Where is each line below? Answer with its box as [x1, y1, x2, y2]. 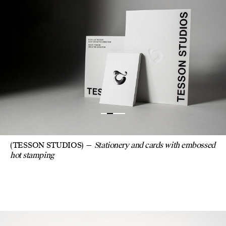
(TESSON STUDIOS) [10, 140, 84, 151]
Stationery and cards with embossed [94, 140, 215, 151]
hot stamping [10, 150, 54, 161]
